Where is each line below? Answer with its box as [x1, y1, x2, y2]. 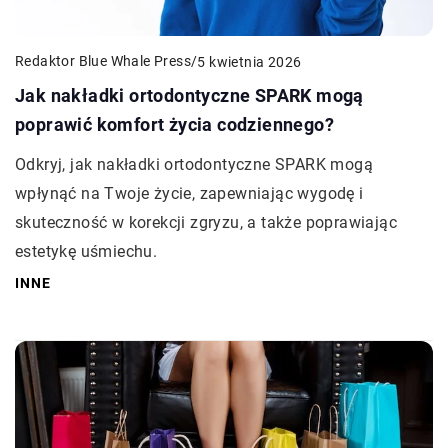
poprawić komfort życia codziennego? [15, 114, 334, 136]
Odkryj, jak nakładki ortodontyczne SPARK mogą [15, 155, 373, 175]
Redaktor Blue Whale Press [15, 53, 191, 70]
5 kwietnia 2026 [197, 53, 302, 70]
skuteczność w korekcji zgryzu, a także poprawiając [15, 213, 397, 233]
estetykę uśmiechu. [15, 242, 158, 262]
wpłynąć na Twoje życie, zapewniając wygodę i [15, 184, 364, 204]
